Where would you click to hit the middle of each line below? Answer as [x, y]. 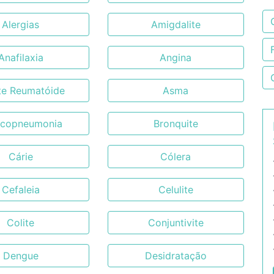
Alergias [21, 24]
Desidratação [176, 256]
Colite [21, 223]
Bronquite [176, 124]
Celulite [176, 190]
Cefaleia [20, 190]
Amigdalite [176, 24]
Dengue [20, 256]
